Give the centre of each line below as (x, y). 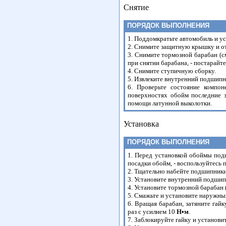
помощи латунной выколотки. (170, 103)
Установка (141, 124)
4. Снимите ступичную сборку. (172, 71)
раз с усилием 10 (152, 212)
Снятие (136, 7)
